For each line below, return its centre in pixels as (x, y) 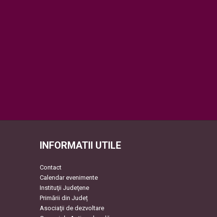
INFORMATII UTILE (80, 146)
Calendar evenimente (69, 178)
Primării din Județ (63, 198)
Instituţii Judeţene (64, 188)
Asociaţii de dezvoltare (72, 208)
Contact (50, 168)
